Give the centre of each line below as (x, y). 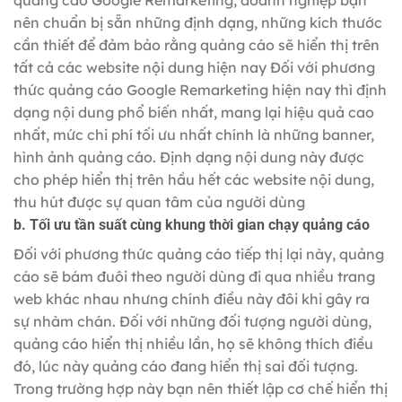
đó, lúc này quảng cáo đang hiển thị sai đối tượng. (186, 367)
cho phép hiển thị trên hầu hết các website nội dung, (194, 180)
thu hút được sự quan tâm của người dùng (159, 202)
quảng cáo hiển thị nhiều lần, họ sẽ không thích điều (193, 344)
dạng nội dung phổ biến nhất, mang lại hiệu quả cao (194, 113)
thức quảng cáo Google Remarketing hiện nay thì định (200, 90)
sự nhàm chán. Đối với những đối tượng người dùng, (192, 322)
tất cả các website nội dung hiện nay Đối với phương (194, 68)
